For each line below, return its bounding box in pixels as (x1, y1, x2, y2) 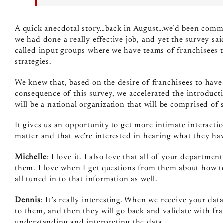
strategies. (14, 57, 52, 66)
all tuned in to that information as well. (14, 175, 158, 183)
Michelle (14, 153, 47, 161)
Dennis (14, 196, 41, 204)
